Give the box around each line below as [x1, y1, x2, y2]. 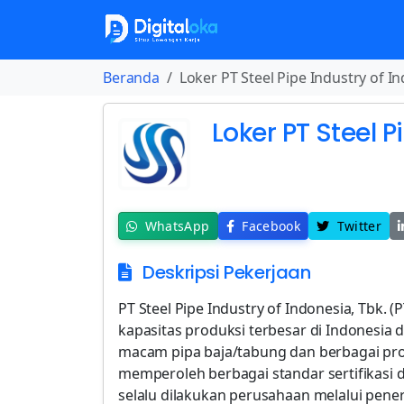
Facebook [237, 217, 301, 234]
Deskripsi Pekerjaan [138, 260, 311, 285]
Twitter [333, 217, 382, 234]
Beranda [103, 68, 160, 87]
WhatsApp [141, 217, 210, 234]
